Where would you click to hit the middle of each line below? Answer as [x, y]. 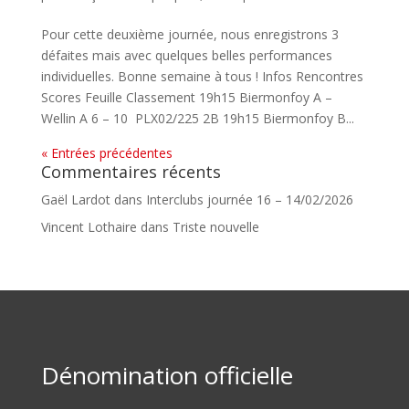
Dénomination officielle [167, 375]
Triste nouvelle [215, 227]
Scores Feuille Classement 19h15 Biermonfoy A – [186, 97]
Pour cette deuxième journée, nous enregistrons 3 [189, 34]
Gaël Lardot [75, 199]
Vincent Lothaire [89, 227]
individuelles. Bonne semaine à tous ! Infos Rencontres [202, 76]
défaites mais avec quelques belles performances [186, 55]
